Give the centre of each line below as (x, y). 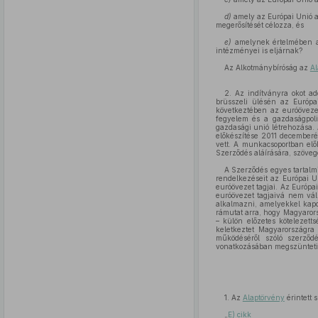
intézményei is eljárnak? (259, 50)
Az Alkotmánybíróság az (267, 67)
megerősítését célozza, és (259, 25)
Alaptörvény (263, 297)
